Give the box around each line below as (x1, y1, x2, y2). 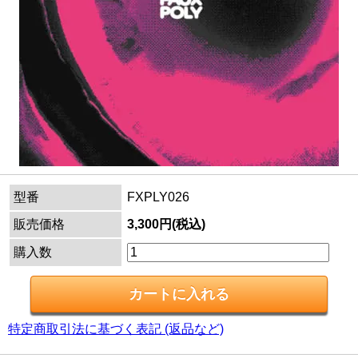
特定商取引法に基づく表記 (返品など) (8, 321, 224, 336)
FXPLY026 (127, 189, 189, 204)
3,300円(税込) (127, 217, 205, 231)
